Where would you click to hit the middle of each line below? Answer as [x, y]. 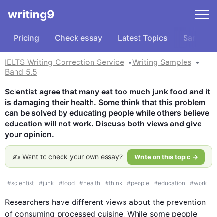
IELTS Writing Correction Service [64, 62]
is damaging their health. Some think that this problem [105, 102]
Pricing [26, 38]
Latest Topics [143, 38]
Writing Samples [162, 62]
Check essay [78, 38]
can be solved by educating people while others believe [107, 113]
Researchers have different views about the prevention [105, 202]
